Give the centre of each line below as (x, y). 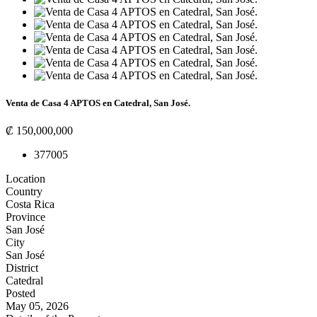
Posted (21, 294)
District (22, 268)
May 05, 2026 (37, 306)
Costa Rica (30, 204)
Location (25, 179)
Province (25, 217)
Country (24, 192)
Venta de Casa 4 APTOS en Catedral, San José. (98, 103)
